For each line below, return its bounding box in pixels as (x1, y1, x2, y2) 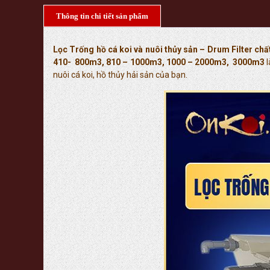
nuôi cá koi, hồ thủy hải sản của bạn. (53, 70, 187, 80)
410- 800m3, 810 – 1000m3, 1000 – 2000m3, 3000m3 (53, 57, 267, 67)
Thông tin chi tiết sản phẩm (56, 11, 148, 20)
